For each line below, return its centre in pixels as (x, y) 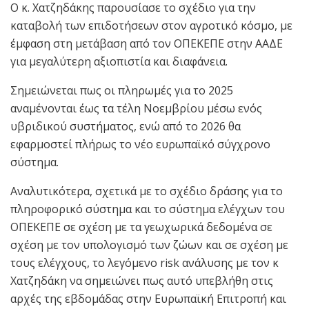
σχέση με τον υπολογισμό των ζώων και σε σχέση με (149, 245)
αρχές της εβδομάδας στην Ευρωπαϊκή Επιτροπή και (148, 298)
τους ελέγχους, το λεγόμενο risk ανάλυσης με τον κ (144, 262)
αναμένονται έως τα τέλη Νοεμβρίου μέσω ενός (136, 108)
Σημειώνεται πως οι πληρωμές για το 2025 (122, 90)
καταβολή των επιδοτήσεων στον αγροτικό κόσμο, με (151, 25)
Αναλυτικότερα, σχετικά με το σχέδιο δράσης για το (147, 191)
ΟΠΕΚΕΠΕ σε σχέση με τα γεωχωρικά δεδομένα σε (141, 227)
